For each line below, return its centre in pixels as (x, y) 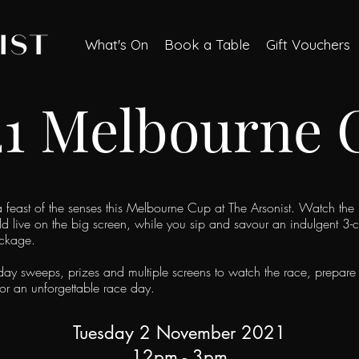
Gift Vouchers (309, 44)
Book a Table (208, 44)
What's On (117, 44)
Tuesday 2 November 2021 (179, 333)
